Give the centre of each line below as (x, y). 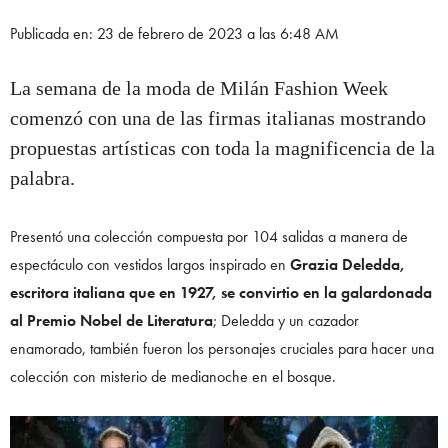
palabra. (42, 178)
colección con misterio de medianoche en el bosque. (173, 377)
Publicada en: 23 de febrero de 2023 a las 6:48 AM (174, 34)
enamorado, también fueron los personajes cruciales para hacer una (222, 349)
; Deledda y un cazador (288, 321)
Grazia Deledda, (345, 265)
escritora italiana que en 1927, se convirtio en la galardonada (221, 293)
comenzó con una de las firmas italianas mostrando (218, 118)
